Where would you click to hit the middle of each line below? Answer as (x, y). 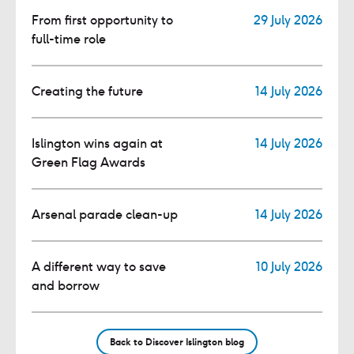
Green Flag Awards (88, 163)
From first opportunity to (102, 21)
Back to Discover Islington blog (177, 342)
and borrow (66, 286)
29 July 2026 (288, 21)
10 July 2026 (289, 267)
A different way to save (99, 267)
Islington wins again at (97, 144)
